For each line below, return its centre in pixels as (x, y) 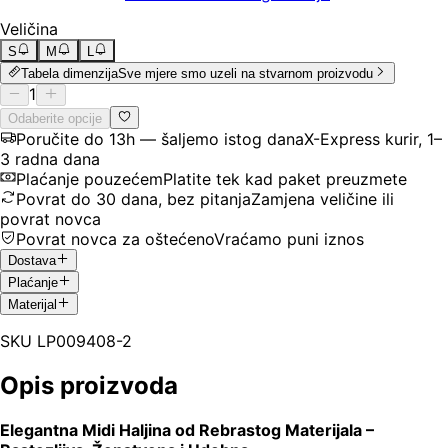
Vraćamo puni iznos (289, 238)
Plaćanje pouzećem (89, 178)
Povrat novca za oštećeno (115, 238)
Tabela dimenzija (70, 73)
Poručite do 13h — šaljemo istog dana (160, 138)
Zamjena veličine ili (322, 198)
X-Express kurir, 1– (373, 138)
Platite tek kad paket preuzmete (285, 178)
